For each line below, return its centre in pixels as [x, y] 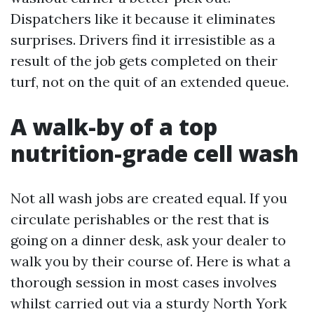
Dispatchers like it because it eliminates [143, 19]
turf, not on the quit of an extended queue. [150, 82]
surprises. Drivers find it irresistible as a [143, 40]
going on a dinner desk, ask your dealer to [148, 240]
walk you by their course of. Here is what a [151, 261]
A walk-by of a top [114, 127]
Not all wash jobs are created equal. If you [149, 198]
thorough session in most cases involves [144, 282]
